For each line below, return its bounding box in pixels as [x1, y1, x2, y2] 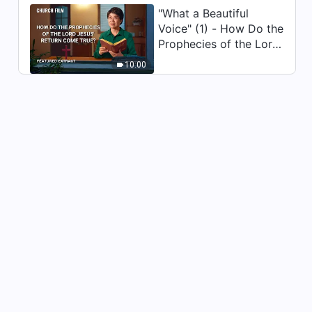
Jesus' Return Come [158, 52, 264, 66]
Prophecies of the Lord [158, 36, 280, 51]
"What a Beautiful [158, 6, 249, 20]
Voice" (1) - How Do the [158, 21, 284, 36]
